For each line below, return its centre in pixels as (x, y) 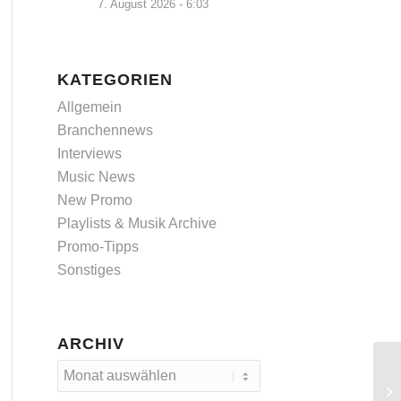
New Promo (94, 200)
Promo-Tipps (98, 247)
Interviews (89, 154)
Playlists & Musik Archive (137, 223)
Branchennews (105, 130)
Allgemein (89, 107)
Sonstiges (89, 270)
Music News (96, 177)
